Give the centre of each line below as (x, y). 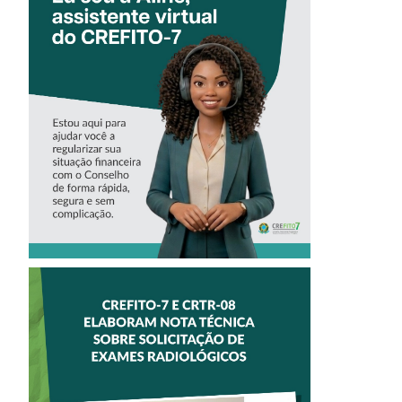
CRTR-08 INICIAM (169, 354)
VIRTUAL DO (170, 86)
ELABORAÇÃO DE (169, 378)
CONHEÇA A (170, 16)
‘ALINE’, (170, 39)
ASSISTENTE (170, 63)
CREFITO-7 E (170, 331)
